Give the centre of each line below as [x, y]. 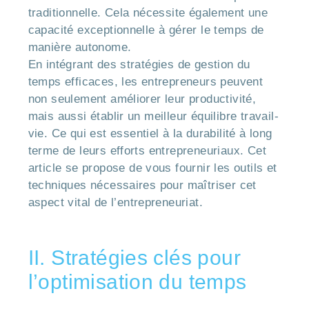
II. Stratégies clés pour [134, 257]
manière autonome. [80, 47]
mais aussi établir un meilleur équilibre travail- [153, 116]
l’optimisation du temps [137, 281]
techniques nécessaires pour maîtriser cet [142, 185]
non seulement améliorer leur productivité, [142, 99]
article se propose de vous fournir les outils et [152, 168]
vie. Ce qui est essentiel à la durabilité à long [150, 133]
